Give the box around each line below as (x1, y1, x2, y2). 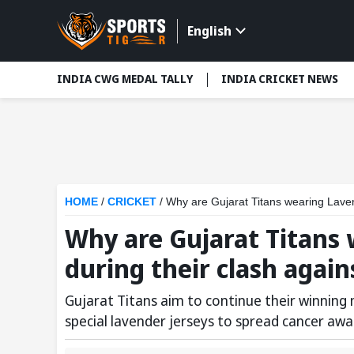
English (186, 22, 232, 40)
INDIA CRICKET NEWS (221, 71, 338, 87)
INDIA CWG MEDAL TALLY (57, 71, 193, 87)
